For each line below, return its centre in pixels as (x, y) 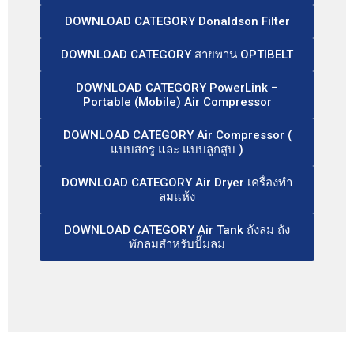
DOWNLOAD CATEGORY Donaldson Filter (177, 21)
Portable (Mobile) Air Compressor (177, 102)
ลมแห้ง (177, 196)
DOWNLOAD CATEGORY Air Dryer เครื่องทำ (177, 182)
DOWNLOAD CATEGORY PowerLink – (177, 87)
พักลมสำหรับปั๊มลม (177, 244)
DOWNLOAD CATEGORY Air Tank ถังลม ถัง (177, 230)
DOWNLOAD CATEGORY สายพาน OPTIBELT (177, 54)
